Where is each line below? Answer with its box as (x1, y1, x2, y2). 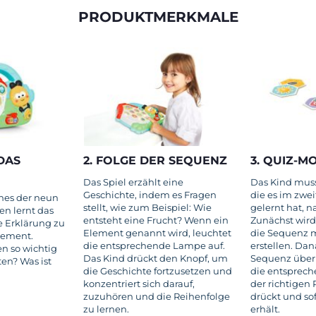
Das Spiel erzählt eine (83, 176, 183, 188)
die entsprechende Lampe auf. (83, 240, 225, 251)
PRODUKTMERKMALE (78, 8, 238, 25)
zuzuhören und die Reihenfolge (83, 291, 230, 302)
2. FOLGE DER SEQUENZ (83, 154, 227, 167)
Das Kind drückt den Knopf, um (83, 253, 228, 264)
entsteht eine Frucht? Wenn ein (83, 214, 229, 226)
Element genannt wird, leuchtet (83, 227, 231, 238)
